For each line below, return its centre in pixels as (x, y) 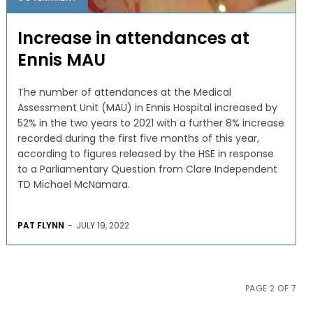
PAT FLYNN (41, 225)
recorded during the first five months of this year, (138, 138)
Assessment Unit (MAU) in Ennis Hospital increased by (147, 107)
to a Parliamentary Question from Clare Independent (147, 169)
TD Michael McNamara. (73, 184)
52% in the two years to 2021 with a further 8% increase (151, 123)
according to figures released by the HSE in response (145, 153)
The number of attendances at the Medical (124, 92)
